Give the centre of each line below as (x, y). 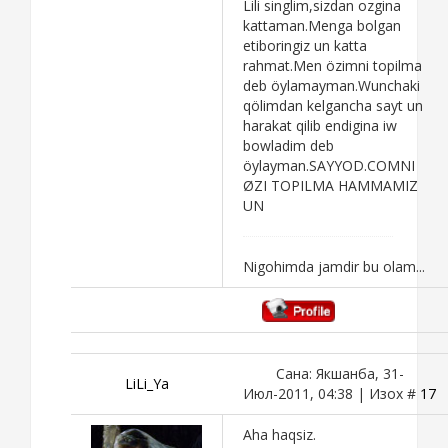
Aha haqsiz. (279, 434)
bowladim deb (288, 145)
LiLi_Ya (146, 383)
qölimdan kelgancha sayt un (333, 105)
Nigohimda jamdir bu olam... (334, 266)
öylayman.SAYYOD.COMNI (329, 165)
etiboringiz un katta (305, 45)
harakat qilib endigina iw (320, 125)
